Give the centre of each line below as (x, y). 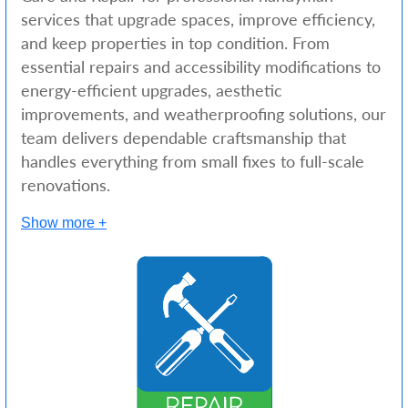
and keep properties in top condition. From (176, 43)
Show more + (64, 222)
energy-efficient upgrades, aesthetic (152, 90)
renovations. (66, 185)
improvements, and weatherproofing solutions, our (204, 114)
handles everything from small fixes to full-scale (193, 161)
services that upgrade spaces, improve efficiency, (199, 19)
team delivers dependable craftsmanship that (184, 138)
